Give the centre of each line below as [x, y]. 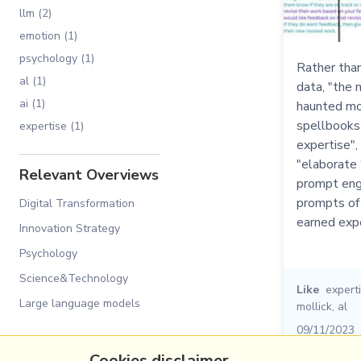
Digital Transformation [77, 203]
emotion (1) [48, 36]
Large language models [80, 303]
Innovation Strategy [70, 228]
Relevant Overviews [89, 175]
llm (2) [35, 13]
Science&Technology [74, 278]
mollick [314, 307]
